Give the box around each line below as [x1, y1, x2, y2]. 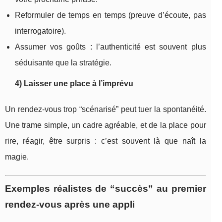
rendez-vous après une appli [5, 199, 135, 210]
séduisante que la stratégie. [15, 58, 111, 67]
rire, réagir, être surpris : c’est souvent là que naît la [5, 136, 206, 145]
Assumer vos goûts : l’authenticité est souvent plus [15, 42, 206, 51]
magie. [5, 152, 29, 161]
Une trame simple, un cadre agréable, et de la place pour [5, 120, 206, 129]
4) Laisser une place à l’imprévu [15, 79, 133, 88]
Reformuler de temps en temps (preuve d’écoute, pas [15, 10, 206, 19]
